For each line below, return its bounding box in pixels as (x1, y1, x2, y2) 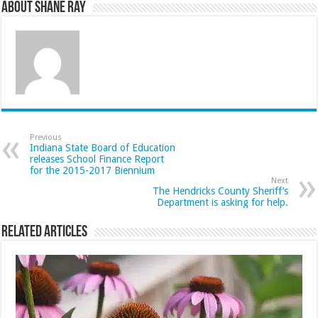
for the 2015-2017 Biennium (30, 164, 155, 176)
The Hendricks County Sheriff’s (152, 185, 288, 197)
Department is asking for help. (156, 196, 288, 208)
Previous (30, 132, 62, 142)
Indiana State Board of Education (30, 141, 176, 153)
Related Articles (1, 224, 88, 241)
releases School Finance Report (30, 153, 165, 165)
